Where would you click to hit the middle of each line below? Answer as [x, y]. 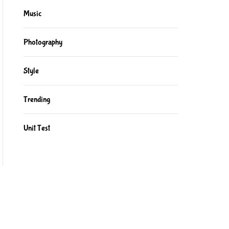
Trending [37, 99]
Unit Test [37, 128]
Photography [43, 42]
